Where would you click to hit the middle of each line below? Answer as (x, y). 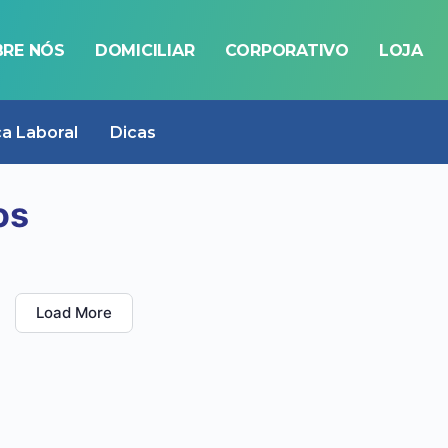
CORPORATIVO (286, 50)
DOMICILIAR (144, 50)
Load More (74, 312)
